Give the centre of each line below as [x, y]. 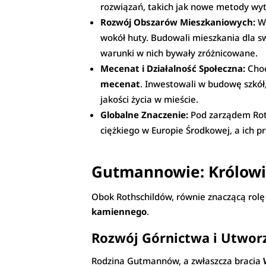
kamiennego [119, 212]
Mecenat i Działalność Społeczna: [173, 69]
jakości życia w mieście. [150, 99]
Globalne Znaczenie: [145, 115]
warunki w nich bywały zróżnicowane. [179, 53]
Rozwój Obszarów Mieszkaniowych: [178, 22]
